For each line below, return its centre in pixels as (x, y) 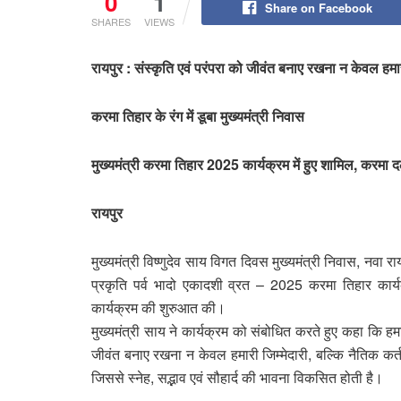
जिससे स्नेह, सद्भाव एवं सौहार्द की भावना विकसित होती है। (237, 377)
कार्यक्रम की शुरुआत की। (160, 307)
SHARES (111, 21)
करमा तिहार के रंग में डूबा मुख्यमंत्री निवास (198, 115)
